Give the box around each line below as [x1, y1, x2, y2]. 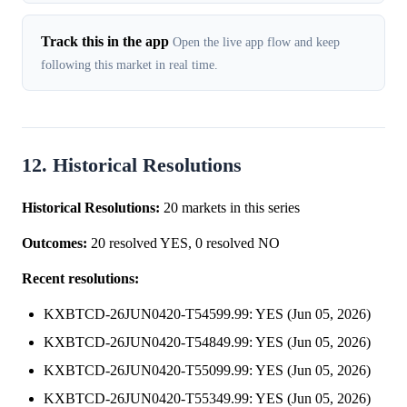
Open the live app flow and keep [173, 35, 340, 50]
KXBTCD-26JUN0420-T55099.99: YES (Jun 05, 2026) [44, 362, 371, 379]
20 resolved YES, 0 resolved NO [87, 235, 280, 252]
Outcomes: [22, 235, 87, 252]
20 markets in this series [160, 200, 300, 216]
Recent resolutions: [22, 271, 139, 287]
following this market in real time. [41, 57, 218, 73]
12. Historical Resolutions [22, 154, 242, 177]
